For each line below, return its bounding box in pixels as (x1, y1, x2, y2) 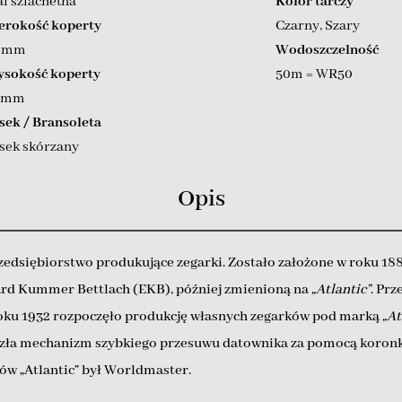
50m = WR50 (275, 65, 353, 83)
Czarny (275, 16, 319, 35)
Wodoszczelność (275, 40, 379, 59)
